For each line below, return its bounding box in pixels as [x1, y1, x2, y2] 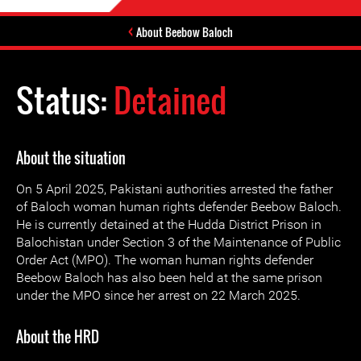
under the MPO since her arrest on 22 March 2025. [16, 288, 301, 303]
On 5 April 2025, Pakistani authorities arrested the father [16, 181, 333, 197]
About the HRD [16, 326, 99, 347]
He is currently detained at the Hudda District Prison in [16, 217, 322, 232]
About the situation [16, 147, 126, 168]
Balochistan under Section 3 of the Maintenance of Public [16, 234, 341, 250]
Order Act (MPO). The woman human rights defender [16, 252, 313, 268]
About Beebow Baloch [136, 23, 233, 40]
